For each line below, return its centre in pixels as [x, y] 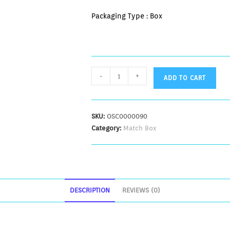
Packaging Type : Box [127, 16]
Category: [108, 128]
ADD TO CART [185, 78]
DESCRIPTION [90, 190]
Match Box [140, 128]
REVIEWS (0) [141, 190]
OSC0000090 [127, 116]
